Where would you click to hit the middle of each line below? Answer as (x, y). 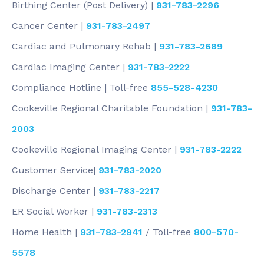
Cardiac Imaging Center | (70, 67)
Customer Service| (55, 170)
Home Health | (46, 232)
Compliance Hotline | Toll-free (81, 88)
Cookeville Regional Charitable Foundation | (111, 108)
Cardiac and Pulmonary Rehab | (85, 46)
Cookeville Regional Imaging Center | (96, 149)
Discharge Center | (55, 191)
